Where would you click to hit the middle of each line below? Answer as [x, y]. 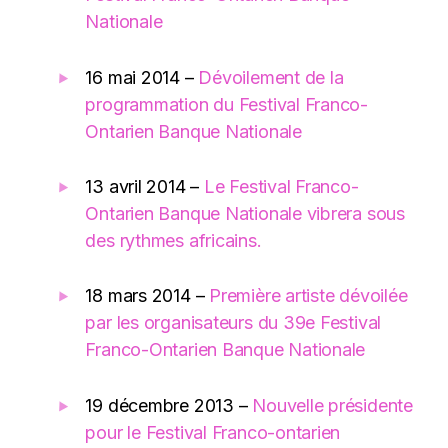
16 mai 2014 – [142, 77]
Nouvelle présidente [332, 405]
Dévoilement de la [271, 77]
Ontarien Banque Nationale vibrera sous [245, 214]
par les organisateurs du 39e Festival [233, 323]
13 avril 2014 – [144, 187]
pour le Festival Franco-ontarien [213, 432]
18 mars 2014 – [147, 296]
